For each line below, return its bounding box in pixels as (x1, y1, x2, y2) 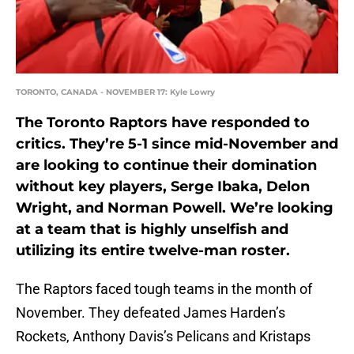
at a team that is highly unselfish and (16, 220, 288, 239)
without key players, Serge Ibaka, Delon (16, 178, 310, 196)
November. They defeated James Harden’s (16, 304, 285, 322)
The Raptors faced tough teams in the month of (16, 281, 312, 298)
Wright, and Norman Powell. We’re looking (16, 199, 333, 217)
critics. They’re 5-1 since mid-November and (16, 135, 338, 153)
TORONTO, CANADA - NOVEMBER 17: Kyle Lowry (16, 87, 215, 98)
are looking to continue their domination (16, 156, 317, 175)
